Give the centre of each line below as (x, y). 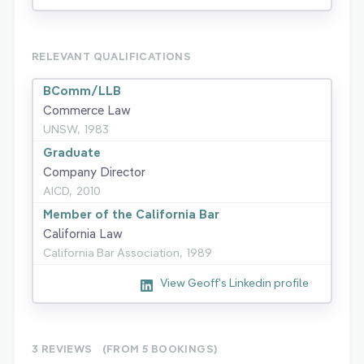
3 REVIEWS (62, 349)
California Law (83, 234)
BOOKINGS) (184, 349)
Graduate (72, 153)
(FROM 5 (126, 349)
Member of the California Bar (131, 214)
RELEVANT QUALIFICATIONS (112, 56)
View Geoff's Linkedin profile (234, 283)
